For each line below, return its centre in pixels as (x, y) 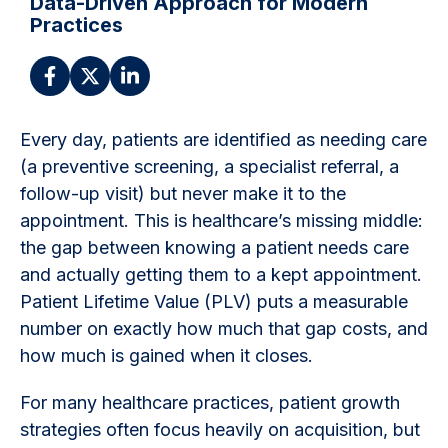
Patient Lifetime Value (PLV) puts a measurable (214, 301)
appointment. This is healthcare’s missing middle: (221, 220)
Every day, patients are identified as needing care (223, 139)
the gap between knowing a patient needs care (214, 247)
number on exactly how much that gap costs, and (224, 328)
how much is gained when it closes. (166, 355)
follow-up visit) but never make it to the (183, 193)
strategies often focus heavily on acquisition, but (220, 429)
